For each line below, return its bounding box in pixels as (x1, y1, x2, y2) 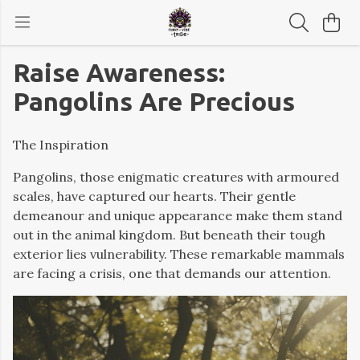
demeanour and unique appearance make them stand (13, 207, 342, 223)
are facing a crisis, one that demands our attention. (13, 265, 331, 281)
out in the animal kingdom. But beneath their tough (13, 227, 325, 243)
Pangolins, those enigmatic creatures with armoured (13, 169, 339, 185)
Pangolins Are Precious (13, 87, 295, 116)
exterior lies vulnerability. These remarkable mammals (13, 246, 345, 262)
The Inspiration (13, 137, 108, 153)
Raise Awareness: (13, 58, 225, 87)
